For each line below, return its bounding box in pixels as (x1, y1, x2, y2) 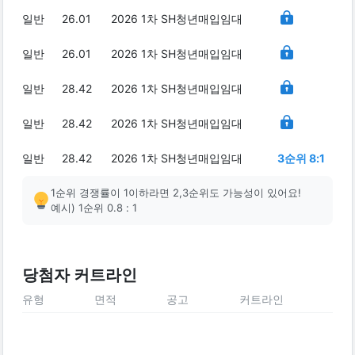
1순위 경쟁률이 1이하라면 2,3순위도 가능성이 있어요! (51, 186, 301, 199)
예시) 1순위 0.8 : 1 (51, 201, 137, 214)
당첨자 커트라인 (22, 265, 137, 284)
